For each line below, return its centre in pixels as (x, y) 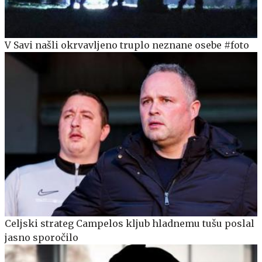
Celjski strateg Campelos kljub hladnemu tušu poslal (130, 224)
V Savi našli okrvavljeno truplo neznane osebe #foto (127, 45)
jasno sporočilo (42, 238)
